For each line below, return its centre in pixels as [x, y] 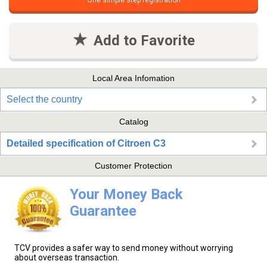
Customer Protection [133, 166]
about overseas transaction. [67, 257]
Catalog [133, 122]
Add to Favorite [144, 41]
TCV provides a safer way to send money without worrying [124, 248]
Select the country [44, 100]
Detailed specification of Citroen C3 [86, 143]
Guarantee [103, 211]
